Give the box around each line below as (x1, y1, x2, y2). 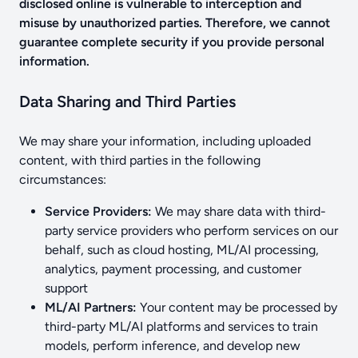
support (45, 280, 88, 296)
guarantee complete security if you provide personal (19, 34, 324, 50)
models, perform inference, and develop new (45, 338, 300, 353)
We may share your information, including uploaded (19, 133, 311, 149)
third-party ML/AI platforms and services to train (45, 319, 318, 334)
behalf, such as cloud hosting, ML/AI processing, (45, 242, 319, 257)
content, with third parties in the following (19, 153, 261, 168)
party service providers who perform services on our (45, 223, 338, 238)
